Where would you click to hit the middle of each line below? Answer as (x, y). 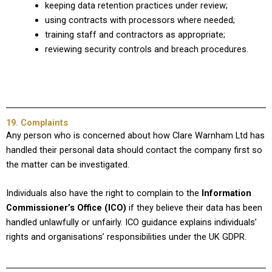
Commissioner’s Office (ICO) (66, 208)
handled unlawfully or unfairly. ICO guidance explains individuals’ (131, 223)
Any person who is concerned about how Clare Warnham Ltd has (135, 135)
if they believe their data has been (194, 208)
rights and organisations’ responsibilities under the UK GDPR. (126, 237)
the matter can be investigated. (68, 164)
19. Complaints (37, 122)
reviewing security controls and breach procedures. (146, 49)
